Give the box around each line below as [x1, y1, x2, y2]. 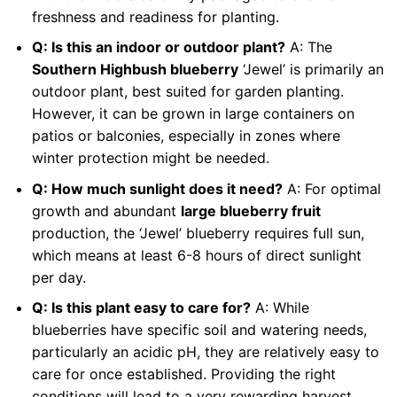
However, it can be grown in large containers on [31, 105, 354, 123]
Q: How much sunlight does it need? [31, 179, 283, 198]
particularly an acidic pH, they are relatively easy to [31, 343, 379, 362]
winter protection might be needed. [31, 149, 269, 167]
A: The [284, 38, 332, 57]
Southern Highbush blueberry [31, 60, 238, 79]
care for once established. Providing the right [31, 365, 336, 384]
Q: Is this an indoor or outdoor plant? [31, 38, 285, 57]
